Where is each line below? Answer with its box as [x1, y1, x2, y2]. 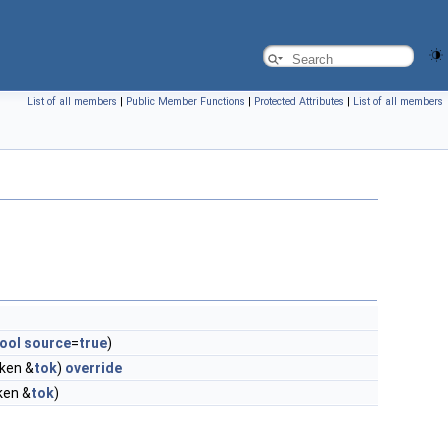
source [24, 335, 71, 352]
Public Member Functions [126, 95, 245, 108]
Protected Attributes [254, 95, 344, 108]
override [65, 360, 122, 377]
